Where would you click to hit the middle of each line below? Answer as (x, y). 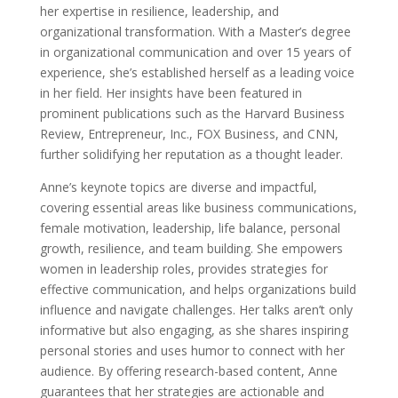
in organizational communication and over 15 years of (195, 52)
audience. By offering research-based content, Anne (188, 371)
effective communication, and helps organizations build (198, 290)
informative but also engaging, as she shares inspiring (194, 330)
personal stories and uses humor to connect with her (192, 351)
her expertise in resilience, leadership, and (159, 12)
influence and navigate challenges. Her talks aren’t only (196, 310)
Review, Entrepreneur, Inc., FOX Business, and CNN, (189, 134)
